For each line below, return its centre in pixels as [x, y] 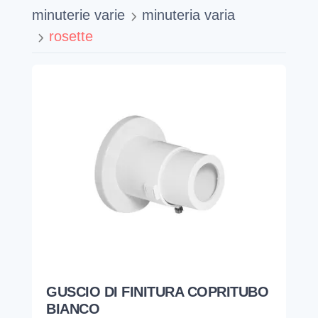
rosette [71, 37]
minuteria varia [188, 15]
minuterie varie [78, 15]
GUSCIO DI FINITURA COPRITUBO [157, 292]
